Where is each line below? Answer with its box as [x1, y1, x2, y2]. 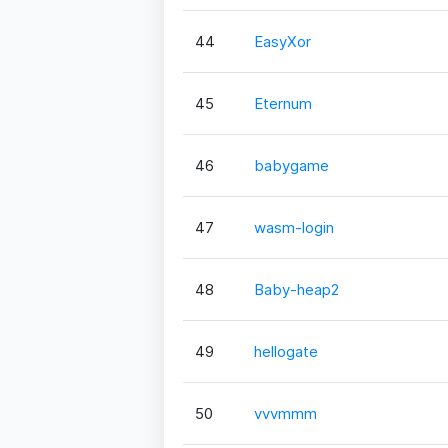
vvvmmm [253, 403, 317, 423]
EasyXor [253, 31, 311, 51]
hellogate [253, 341, 318, 361]
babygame [253, 155, 329, 175]
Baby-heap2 [253, 279, 339, 299]
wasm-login [253, 217, 334, 237]
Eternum [253, 93, 312, 113]
